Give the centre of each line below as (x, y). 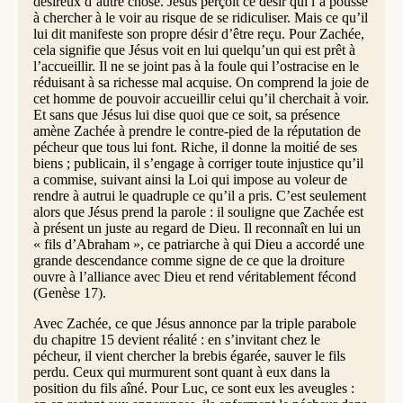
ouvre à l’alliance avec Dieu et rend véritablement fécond (194, 276)
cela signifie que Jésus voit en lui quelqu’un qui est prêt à (194, 49)
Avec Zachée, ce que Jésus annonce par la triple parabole (194, 323)
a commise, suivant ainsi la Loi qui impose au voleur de (190, 179)
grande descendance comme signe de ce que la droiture (188, 260)
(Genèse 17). (69, 292)
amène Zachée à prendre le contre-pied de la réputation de (197, 130)
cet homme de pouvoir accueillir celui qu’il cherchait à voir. (201, 98)
